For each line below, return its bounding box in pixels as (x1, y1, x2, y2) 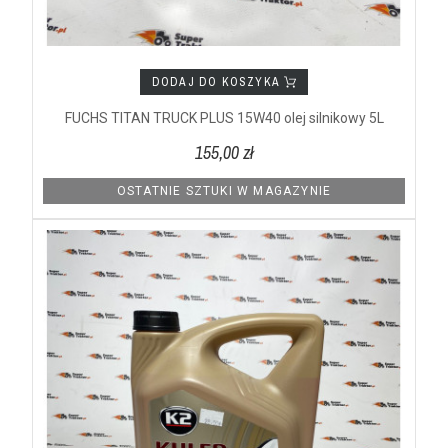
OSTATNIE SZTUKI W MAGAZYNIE (116, 184, 332, 199)
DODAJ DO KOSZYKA (151, 74, 285, 91)
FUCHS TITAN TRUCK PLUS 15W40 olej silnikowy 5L (64, 110, 384, 127)
